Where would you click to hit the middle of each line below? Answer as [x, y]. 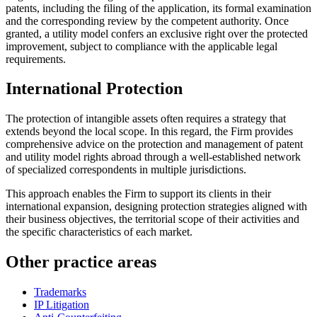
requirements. [36, 59]
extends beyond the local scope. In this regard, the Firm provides [149, 132]
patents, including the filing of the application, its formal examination [158, 8]
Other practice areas [81, 262]
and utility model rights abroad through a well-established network [153, 157]
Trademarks [60, 292]
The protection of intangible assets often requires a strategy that [146, 119]
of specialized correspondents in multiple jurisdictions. [126, 170]
